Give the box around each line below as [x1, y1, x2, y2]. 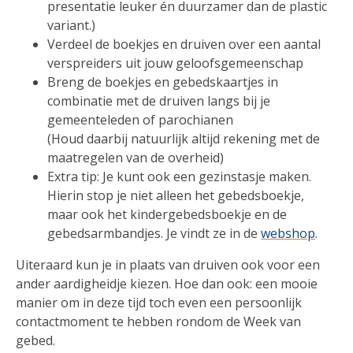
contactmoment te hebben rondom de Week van [16, 313, 301, 331]
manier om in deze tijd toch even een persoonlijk [16, 294, 302, 312]
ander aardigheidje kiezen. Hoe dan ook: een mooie [16, 275, 318, 293]
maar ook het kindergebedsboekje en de [47, 206, 287, 224]
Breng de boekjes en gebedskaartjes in [47, 73, 278, 91]
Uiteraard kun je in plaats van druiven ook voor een [16, 256, 320, 274]
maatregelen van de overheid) [47, 149, 224, 167]
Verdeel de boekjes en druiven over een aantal [47, 35, 321, 54]
